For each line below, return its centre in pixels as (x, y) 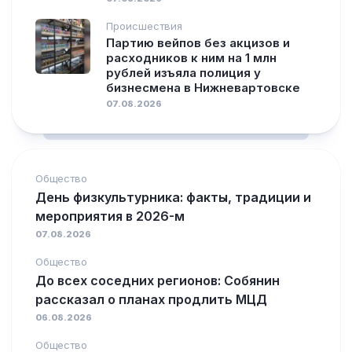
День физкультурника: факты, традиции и (173, 197)
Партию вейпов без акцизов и (198, 43)
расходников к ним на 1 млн (191, 58)
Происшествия (144, 26)
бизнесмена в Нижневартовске (203, 88)
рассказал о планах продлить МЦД (151, 299)
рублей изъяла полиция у (183, 73)
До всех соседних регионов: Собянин (158, 280)
